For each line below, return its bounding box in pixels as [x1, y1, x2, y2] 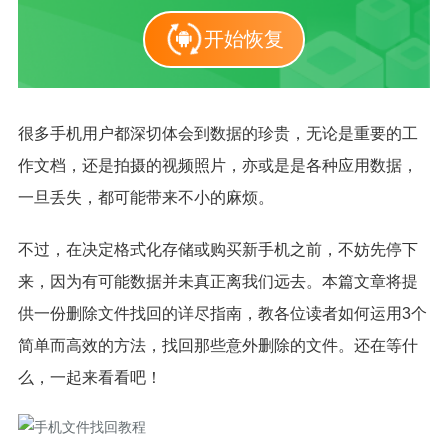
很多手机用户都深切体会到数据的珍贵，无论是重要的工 [17, 124, 418, 142]
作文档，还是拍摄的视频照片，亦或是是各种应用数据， [17, 156, 418, 174]
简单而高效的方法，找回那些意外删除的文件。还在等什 [17, 336, 418, 354]
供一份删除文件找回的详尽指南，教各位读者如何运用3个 [17, 304, 427, 322]
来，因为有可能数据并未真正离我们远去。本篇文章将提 [17, 272, 418, 290]
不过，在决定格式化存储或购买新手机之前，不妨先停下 [17, 240, 418, 258]
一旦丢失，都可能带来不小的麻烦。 [17, 188, 274, 206]
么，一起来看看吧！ [17, 368, 162, 386]
